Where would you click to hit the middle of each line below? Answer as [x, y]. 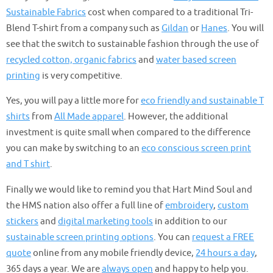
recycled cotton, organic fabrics [71, 60]
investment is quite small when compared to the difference [128, 133]
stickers [22, 221]
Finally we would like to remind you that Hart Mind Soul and [129, 189]
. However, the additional [176, 117]
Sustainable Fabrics [46, 12]
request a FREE [223, 237]
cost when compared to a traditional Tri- [169, 12]
